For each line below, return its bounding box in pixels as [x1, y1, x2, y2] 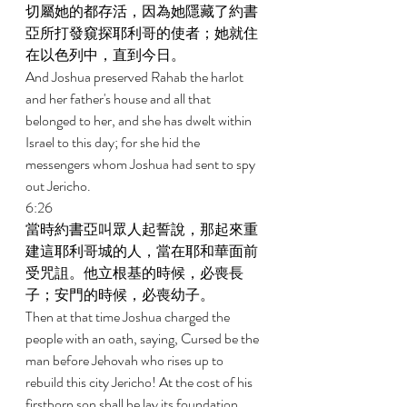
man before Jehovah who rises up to [25, 350, 226, 371]
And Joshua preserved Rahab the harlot [25, 66, 246, 87]
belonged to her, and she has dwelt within [25, 110, 254, 131]
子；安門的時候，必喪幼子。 [25, 284, 217, 305]
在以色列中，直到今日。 [25, 45, 188, 65]
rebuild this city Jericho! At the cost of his [25, 372, 255, 392]
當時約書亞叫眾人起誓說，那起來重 [25, 219, 258, 240]
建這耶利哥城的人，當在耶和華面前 [25, 241, 258, 262]
